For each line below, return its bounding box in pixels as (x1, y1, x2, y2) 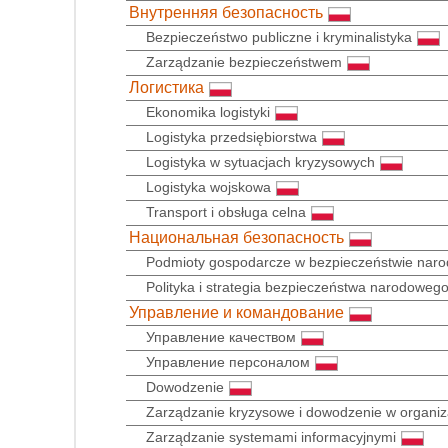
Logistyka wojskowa (146, 179, 271, 196)
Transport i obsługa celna (146, 204, 306, 221)
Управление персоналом (146, 354, 310, 371)
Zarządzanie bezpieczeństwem (146, 54, 342, 71)
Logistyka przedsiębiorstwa (146, 129, 317, 146)
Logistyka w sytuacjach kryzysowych (146, 154, 375, 171)
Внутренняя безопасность (129, 4, 323, 22)
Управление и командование (129, 304, 344, 322)
